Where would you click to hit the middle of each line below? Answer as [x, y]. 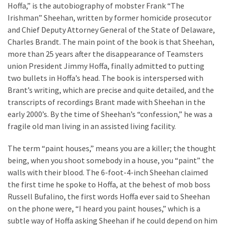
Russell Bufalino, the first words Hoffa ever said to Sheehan [109, 197]
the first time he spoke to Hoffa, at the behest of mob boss [109, 185]
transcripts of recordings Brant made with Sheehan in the [106, 102]
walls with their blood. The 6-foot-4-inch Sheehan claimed [108, 173]
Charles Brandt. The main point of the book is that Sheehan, [111, 42]
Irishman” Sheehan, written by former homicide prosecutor [109, 18]
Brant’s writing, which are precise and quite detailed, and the [111, 90]
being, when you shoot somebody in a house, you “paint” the [111, 160]
